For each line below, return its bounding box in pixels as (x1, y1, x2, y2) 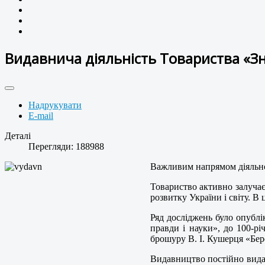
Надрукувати (28, 100, 82, 111)
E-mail (28, 111, 53, 121)
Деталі (5, 131, 31, 141)
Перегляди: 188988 (28, 141, 104, 152)
